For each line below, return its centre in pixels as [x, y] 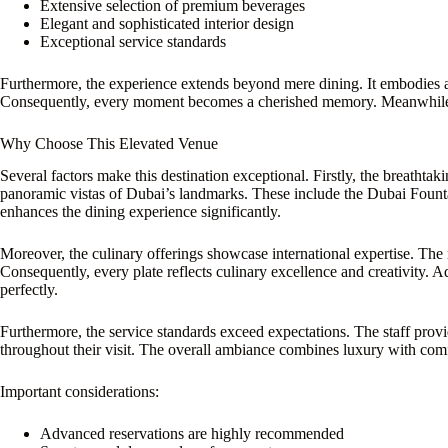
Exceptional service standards [133, 41]
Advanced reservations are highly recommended [192, 434]
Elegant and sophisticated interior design [167, 23]
